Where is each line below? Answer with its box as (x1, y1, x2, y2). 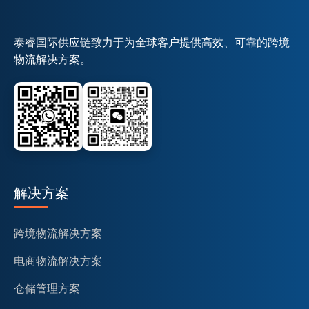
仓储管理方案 (14, 280, 80, 296)
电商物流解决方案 (14, 252, 102, 268)
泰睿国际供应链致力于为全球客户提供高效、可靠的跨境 (14, 34, 290, 50)
